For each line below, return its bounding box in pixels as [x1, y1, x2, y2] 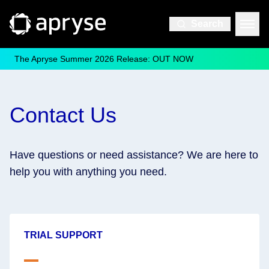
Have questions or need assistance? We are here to [10, 149, 258, 161]
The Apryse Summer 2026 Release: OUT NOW [14, 54, 193, 64]
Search [191, 19, 223, 29]
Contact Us [10, 103, 116, 127]
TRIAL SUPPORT [24, 230, 103, 240]
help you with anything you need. [10, 166, 167, 178]
